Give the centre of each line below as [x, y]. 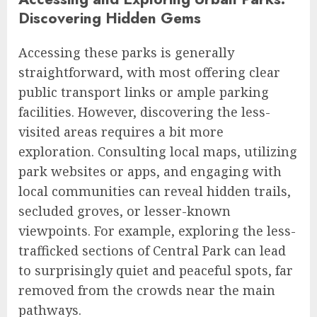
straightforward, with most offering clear [149, 73]
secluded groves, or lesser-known [125, 211]
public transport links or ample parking [144, 92]
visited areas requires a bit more [121, 132]
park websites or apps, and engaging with [150, 172]
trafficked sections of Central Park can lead [152, 251]
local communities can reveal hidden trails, [155, 191]
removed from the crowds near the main [147, 290]
